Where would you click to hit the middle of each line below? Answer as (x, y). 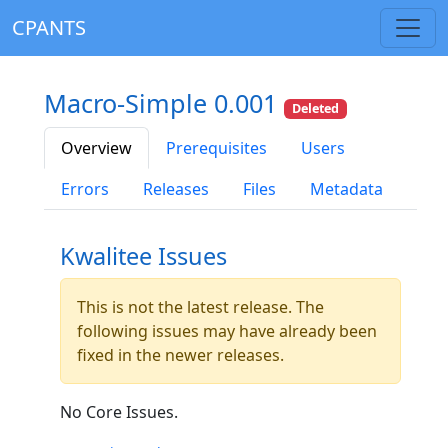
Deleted (316, 108)
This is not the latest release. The (200, 307)
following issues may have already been (227, 331)
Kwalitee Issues (143, 256)
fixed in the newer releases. (180, 355)
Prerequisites (216, 148)
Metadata (346, 189)
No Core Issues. (119, 412)
